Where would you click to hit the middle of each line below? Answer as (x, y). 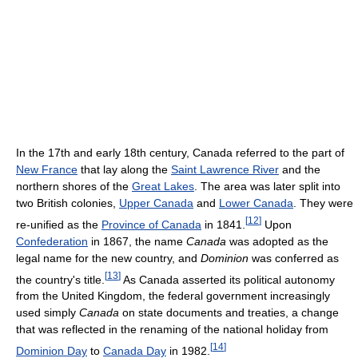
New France (47, 169)
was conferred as (294, 258)
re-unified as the (59, 224)
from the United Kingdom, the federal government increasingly (173, 296)
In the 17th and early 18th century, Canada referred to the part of (180, 152)
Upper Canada (156, 203)
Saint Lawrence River (225, 169)
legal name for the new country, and (108, 258)
